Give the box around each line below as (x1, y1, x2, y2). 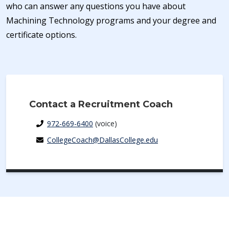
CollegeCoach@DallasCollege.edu (47, 134, 158, 145)
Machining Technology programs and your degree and (6, 14, 216, 26)
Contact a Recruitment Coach (29, 98, 173, 110)
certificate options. (6, 29, 77, 40)
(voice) (93, 118, 117, 128)
